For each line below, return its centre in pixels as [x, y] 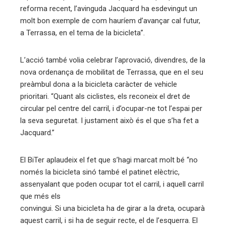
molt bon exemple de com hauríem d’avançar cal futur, [110, 21]
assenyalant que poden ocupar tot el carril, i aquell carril [112, 184]
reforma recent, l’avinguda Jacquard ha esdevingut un [109, 9]
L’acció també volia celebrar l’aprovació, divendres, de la [113, 60]
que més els [40, 196]
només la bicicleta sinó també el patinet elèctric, [100, 172]
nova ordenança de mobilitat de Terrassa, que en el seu [112, 72]
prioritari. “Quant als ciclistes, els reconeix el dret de [105, 97]
